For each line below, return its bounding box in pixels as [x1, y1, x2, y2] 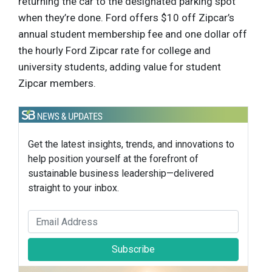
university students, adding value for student [18, 60, 221, 73]
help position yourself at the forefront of [28, 153, 199, 165]
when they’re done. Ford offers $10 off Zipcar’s [18, 11, 234, 24]
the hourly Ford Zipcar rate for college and [18, 44, 211, 56]
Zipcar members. [18, 76, 96, 89]
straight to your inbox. [28, 182, 119, 194]
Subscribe [112, 243, 155, 256]
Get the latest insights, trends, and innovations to [28, 138, 234, 151]
